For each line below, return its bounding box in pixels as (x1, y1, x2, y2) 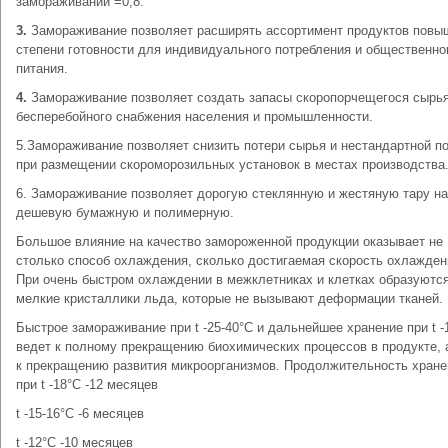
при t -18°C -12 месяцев (16, 377, 158, 392)
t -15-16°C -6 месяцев (16, 406, 144, 421)
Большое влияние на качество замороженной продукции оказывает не (16, 234, 443, 249)
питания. (16, 61, 68, 76)
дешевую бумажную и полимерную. (16, 205, 234, 220)
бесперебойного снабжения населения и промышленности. (16, 109, 373, 124)
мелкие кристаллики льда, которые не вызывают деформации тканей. (16, 291, 443, 306)
